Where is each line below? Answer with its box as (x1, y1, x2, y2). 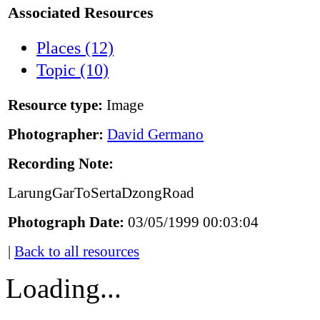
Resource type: (8, 96, 104, 114)
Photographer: (8, 126, 104, 144)
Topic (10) (36, 61, 109, 80)
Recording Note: (8, 155, 114, 173)
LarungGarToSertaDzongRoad (8, 184, 195, 202)
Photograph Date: (8, 214, 125, 231)
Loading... (6, 273, 121, 304)
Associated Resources (8, 3, 154, 21)
